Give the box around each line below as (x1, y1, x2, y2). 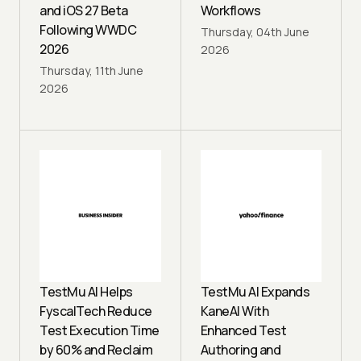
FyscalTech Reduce (39, 301, 152, 320)
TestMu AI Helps (39, 282, 133, 301)
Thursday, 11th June (39, 62, 143, 78)
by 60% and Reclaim (39, 340, 152, 359)
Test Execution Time (39, 321, 160, 339)
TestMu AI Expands (200, 282, 309, 301)
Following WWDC (39, 20, 136, 39)
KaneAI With (200, 301, 268, 320)
